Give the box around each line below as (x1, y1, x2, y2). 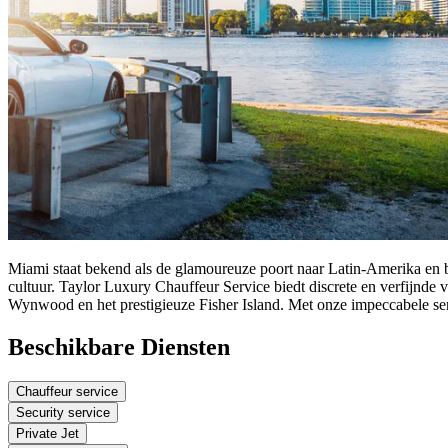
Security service (16, 404, 110, 420)
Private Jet (16, 425, 79, 441)
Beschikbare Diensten (8, 333, 230, 360)
